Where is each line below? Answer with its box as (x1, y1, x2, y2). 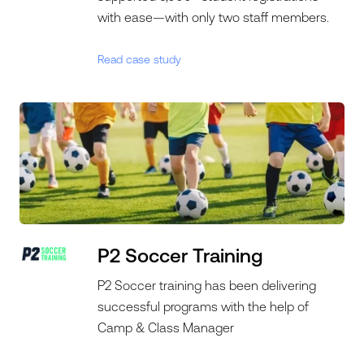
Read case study (97, 53, 182, 66)
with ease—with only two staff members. (97, 10, 330, 24)
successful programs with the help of (97, 299, 310, 314)
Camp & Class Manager (97, 320, 235, 335)
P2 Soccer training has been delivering (97, 278, 317, 292)
